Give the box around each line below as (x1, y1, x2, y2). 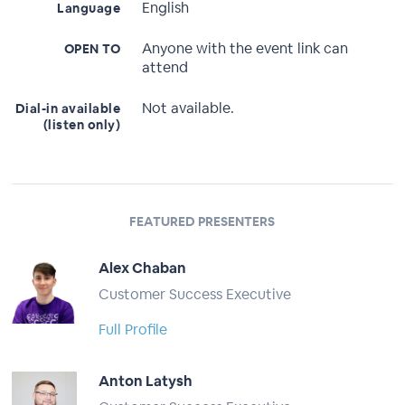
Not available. (142, 99, 235, 118)
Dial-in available (14, 100, 121, 117)
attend (142, 58, 189, 77)
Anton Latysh (99, 372, 193, 391)
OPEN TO (63, 41, 121, 57)
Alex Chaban (99, 259, 187, 278)
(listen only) (42, 117, 121, 133)
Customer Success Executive (99, 285, 292, 304)
